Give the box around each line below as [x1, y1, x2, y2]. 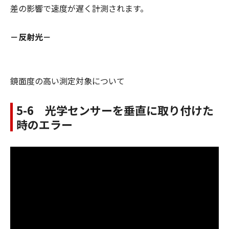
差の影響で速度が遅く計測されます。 [10, 2, 148, 14]
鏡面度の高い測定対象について [10, 74, 125, 87]
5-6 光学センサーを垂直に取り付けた [16, 101, 214, 118]
